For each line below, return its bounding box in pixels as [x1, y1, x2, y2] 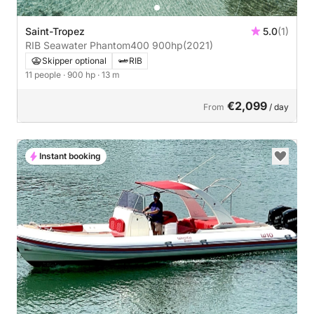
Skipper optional [42, 55, 107, 66]
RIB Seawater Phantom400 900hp [152, 39, 183, 51]
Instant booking [39, 150, 101, 161]
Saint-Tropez [25, 25, 86, 37]
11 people [25, 69, 63, 80]
